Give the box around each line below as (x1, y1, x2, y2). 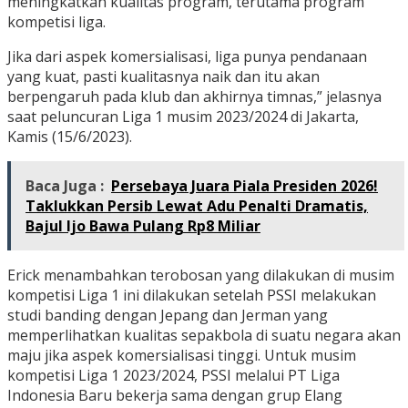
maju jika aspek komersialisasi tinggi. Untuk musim (7, 345, 356, 366)
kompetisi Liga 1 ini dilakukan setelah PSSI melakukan (7, 285, 376, 306)
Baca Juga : (25, 176, 104, 197)
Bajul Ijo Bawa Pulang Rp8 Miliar (25, 216, 260, 237)
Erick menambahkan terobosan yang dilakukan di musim (7, 265, 394, 286)
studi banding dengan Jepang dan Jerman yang (7, 305, 328, 326)
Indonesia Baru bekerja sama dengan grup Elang (7, 385, 342, 406)
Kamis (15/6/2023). (7, 127, 132, 148)
